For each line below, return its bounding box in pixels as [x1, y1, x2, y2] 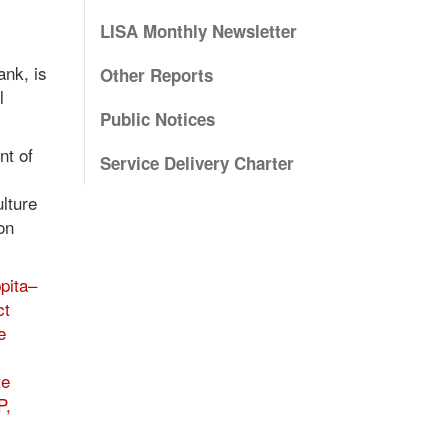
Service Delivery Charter [99, 151, 294, 176]
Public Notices [99, 107, 215, 132]
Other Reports [99, 63, 213, 88]
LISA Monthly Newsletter [99, 19, 297, 44]
